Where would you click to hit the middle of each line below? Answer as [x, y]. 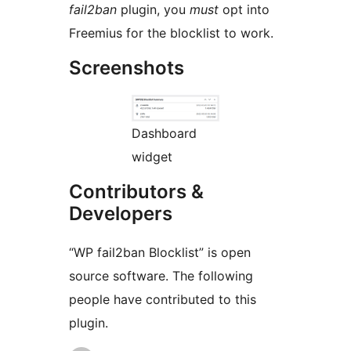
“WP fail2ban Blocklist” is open [160, 253]
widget [152, 157]
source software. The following [161, 276]
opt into [244, 10]
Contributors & [136, 192]
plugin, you [153, 10]
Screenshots [127, 68]
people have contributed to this [163, 300]
